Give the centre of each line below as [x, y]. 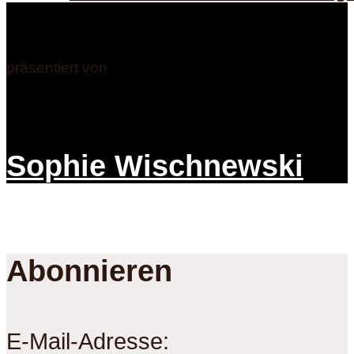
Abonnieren [89, 271]
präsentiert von [57, 68]
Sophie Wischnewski [155, 165]
